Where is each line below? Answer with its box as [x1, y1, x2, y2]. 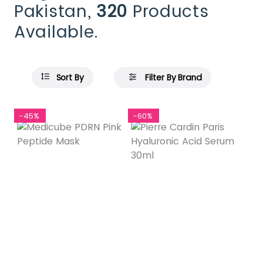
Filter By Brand [136, 71, 202, 83]
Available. [14, 20, 99, 43]
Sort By [49, 71, 84, 83]
